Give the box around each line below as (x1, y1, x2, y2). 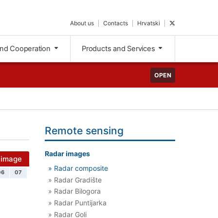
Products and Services (82, 44, 157, 54)
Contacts (103, 19, 128, 27)
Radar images (45, 149, 90, 158)
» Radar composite (48, 163, 108, 172)
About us (70, 19, 94, 27)
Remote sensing (45, 125, 124, 137)
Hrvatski (137, 19, 161, 27)
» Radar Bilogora (48, 187, 101, 196)
